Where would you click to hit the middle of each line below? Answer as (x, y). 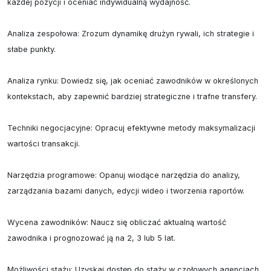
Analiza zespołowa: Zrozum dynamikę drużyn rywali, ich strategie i (131, 34)
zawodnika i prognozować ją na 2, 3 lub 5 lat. (91, 238)
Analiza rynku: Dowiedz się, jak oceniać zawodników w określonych (133, 81)
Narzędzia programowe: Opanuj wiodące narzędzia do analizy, (124, 175)
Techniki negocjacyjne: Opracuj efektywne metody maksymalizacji (131, 128)
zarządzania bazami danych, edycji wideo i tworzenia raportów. (126, 191)
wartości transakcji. (44, 144)
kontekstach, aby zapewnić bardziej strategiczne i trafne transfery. (132, 96)
